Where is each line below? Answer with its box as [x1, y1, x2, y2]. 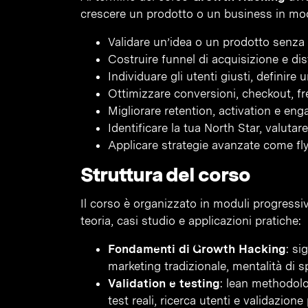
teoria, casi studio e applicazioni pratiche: [80, 214, 301, 228]
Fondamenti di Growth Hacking [108, 242, 286, 256]
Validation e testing [108, 276, 220, 290]
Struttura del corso [80, 162, 250, 186]
